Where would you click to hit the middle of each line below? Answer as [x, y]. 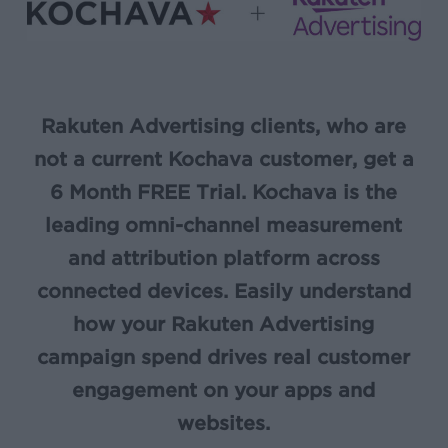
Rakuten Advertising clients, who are [224, 126]
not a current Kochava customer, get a [223, 159]
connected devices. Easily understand [223, 291]
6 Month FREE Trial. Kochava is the [224, 192]
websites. [224, 423]
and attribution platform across [223, 258]
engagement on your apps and [224, 390]
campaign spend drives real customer [224, 357]
